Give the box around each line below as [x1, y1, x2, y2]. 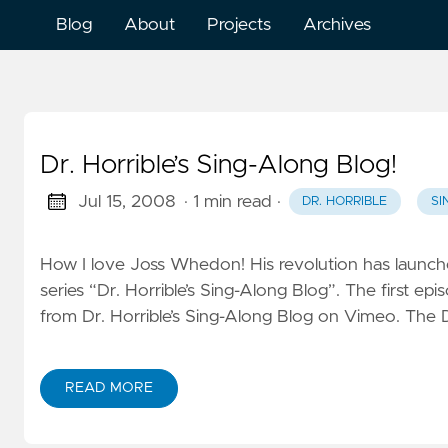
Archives [303, 16, 371, 34]
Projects [207, 16, 271, 34]
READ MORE [65, 380, 153, 395]
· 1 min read [183, 192, 272, 211]
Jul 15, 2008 [77, 192, 176, 211]
